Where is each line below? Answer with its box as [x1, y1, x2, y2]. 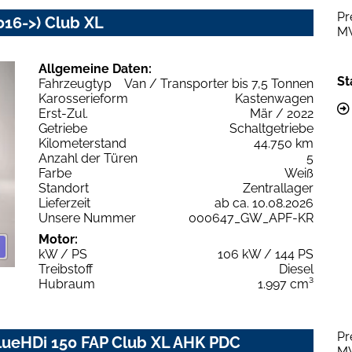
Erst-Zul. [38, 105, 88, 121]
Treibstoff [38, 261, 93, 277]
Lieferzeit [38, 195, 90, 211]
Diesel [279, 261, 313, 277]
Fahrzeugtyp [38, 75, 112, 91]
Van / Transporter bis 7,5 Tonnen [124, 75, 313, 91]
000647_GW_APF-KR [189, 210, 313, 225]
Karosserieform [38, 90, 128, 106]
